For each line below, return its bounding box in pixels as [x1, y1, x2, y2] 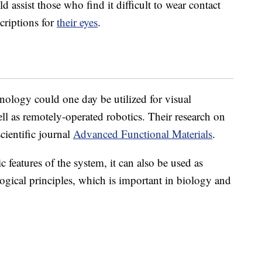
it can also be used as [110, 155, 203, 170]
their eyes [57, 15, 98, 30]
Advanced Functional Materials [73, 126, 212, 142]
